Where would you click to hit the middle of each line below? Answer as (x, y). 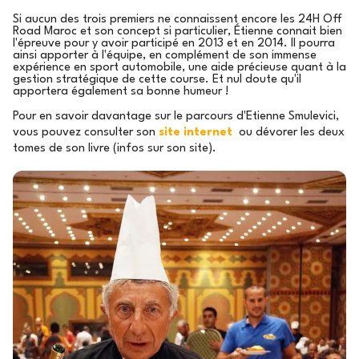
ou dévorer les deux (288, 133)
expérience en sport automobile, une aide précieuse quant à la (179, 68)
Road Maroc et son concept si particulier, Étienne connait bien (177, 32)
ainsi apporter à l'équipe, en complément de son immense (165, 56)
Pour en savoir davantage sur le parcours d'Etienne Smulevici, (176, 117)
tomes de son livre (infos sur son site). (115, 149)
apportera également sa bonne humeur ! (121, 92)
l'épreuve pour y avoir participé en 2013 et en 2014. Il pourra (174, 44)
